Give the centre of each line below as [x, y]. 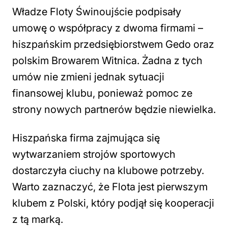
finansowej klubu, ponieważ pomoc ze [102, 93]
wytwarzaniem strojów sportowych [94, 154]
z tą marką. [38, 219]
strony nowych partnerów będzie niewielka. [114, 109]
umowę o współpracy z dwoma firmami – [108, 28]
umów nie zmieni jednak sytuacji [88, 77]
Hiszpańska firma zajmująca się [86, 138]
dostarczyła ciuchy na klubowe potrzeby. [108, 170]
